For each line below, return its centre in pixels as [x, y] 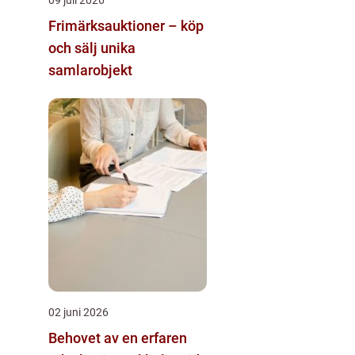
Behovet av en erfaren [118, 338]
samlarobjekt [90, 70]
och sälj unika [92, 48]
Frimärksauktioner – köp [126, 25]
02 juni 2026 [78, 312]
